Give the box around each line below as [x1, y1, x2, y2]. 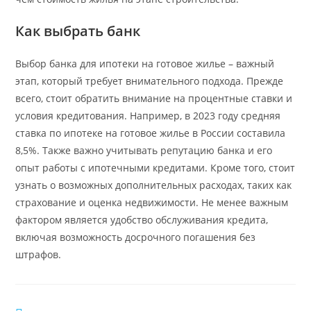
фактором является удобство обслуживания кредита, [15, 212, 269, 226]
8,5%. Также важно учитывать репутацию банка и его [15, 143, 273, 157]
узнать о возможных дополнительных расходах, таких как [15, 178, 292, 192]
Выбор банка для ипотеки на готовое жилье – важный [15, 56, 275, 70]
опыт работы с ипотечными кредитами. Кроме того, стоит [15, 160, 296, 174]
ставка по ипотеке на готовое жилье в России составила [15, 126, 286, 140]
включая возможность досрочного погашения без [15, 230, 256, 244]
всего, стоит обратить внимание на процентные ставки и [15, 91, 293, 105]
